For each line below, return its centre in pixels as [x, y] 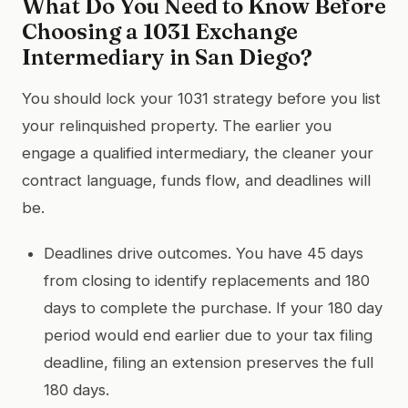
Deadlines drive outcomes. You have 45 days [204, 253]
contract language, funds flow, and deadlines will [196, 180]
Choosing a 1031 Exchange [160, 31]
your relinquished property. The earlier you [177, 125]
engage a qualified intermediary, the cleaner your [198, 153]
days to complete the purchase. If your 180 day [213, 307]
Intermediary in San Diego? [167, 56]
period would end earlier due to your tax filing [208, 335]
